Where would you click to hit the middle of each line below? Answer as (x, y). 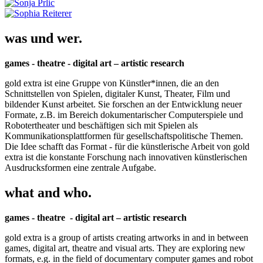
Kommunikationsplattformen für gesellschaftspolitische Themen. (124, 136)
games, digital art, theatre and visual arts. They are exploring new (125, 248)
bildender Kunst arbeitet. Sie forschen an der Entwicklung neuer (123, 104)
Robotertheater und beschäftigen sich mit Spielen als (101, 126)
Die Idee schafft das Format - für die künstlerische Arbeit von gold (127, 147)
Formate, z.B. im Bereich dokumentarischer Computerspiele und (124, 115)
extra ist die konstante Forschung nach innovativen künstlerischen (126, 157)
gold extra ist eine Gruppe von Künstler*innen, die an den (112, 83)
